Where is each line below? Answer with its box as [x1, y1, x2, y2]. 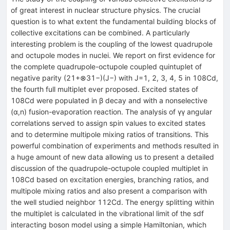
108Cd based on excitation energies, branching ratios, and [11, 175, 209, 184]
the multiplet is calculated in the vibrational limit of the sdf [11, 208, 204, 218]
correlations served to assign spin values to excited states [11, 118, 205, 127]
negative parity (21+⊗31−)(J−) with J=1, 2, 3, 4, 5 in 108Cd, [11, 73, 218, 82]
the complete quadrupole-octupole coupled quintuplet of [11, 62, 202, 71]
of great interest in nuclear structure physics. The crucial [11, 5, 200, 14]
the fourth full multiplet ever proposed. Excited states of [11, 84, 198, 93]
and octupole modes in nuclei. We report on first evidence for [11, 50, 215, 60]
